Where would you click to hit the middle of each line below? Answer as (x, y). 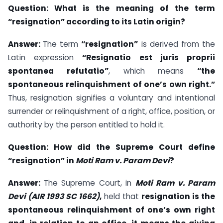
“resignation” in (42, 160)
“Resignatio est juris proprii (149, 57)
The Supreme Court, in (89, 183)
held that (121, 196)
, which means (153, 71)
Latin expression (45, 57)
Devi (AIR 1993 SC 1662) (54, 196)
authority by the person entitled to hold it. (86, 124)
